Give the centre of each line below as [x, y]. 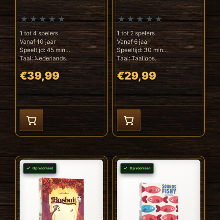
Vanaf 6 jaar [133, 41]
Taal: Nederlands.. [44, 58]
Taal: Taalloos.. [137, 58]
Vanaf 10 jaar [38, 41]
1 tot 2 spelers [136, 33]
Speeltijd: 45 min [42, 50]
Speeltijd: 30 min [140, 50]
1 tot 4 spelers [39, 33]
